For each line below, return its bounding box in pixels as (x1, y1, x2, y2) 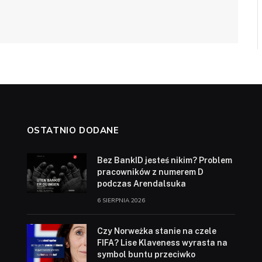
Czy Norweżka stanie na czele (96, 226, 216, 236)
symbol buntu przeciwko (96, 250, 195, 260)
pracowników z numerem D (96, 167, 204, 177)
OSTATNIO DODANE (26, 125, 119, 137)
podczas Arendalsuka (96, 179, 186, 189)
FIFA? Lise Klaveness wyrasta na (96, 238, 227, 248)
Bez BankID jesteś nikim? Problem (96, 156, 232, 166)
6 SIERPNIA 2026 (96, 196, 145, 205)
